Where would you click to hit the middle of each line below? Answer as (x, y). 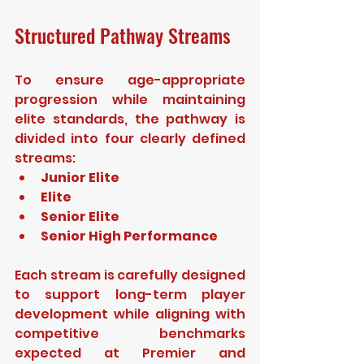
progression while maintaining (130, 100)
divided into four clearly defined (130, 139)
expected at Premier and (130, 353)
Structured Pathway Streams (123, 35)
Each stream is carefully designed (130, 275)
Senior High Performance (129, 236)
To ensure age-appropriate (130, 80)
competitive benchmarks (130, 334)
